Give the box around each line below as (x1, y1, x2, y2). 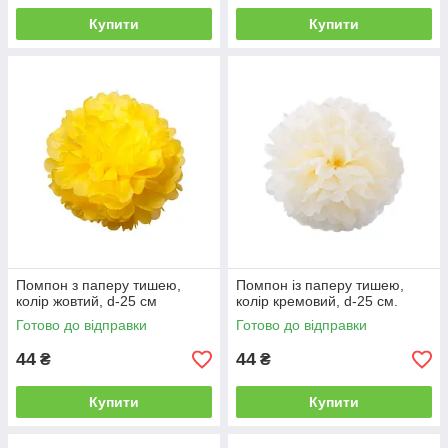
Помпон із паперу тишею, (236, 277, 404, 293)
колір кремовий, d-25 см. (236, 293, 398, 309)
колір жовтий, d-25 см (16, 293, 157, 309)
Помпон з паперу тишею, (16, 277, 181, 293)
